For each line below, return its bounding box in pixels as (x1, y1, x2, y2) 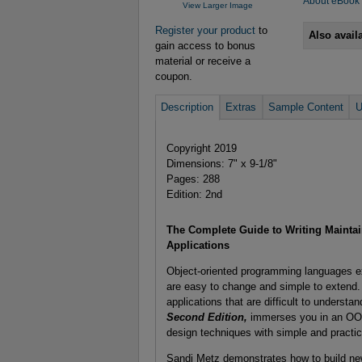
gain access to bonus (155, 39, 255, 52)
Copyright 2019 (166, 141, 237, 154)
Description (161, 100, 214, 113)
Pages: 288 (166, 172, 220, 185)
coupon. (155, 69, 192, 82)
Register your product (155, 23, 255, 36)
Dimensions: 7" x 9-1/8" (166, 157, 277, 170)
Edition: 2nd (166, 187, 222, 200)
